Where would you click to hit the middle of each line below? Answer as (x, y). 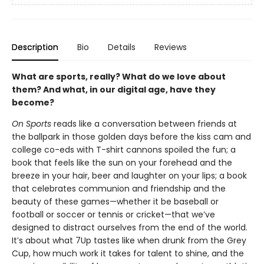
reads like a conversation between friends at (144, 123)
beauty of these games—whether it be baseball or (115, 201)
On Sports (32, 123)
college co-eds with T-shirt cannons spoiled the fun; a (124, 149)
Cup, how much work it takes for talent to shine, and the (128, 253)
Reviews (171, 47)
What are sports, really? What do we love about (119, 76)
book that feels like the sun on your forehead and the (122, 162)
